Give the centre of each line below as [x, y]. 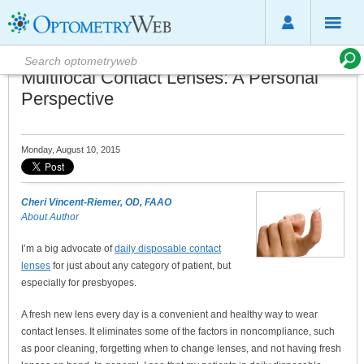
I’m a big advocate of [68, 249]
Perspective [67, 99]
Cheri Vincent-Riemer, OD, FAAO [96, 202]
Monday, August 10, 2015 [71, 149]
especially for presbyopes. [79, 283]
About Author [50, 217]
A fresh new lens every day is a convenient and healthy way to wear [169, 314]
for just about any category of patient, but [141, 266]
